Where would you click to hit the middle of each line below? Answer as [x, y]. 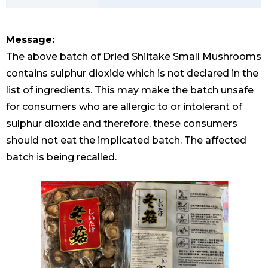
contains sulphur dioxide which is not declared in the [132, 74]
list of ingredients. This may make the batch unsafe [130, 90]
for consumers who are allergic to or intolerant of [124, 107]
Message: [30, 40]
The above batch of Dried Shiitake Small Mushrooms [134, 57]
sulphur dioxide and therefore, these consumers [122, 124]
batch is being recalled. [63, 157]
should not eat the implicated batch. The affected [126, 141]
